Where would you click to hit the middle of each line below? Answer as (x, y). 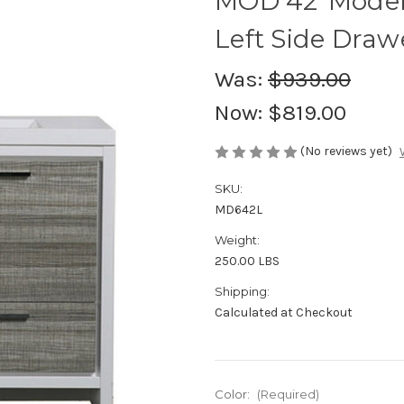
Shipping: (242, 292)
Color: (234, 395)
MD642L (239, 210)
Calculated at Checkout (284, 313)
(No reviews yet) (346, 151)
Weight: (237, 240)
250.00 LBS (247, 262)
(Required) (288, 395)
